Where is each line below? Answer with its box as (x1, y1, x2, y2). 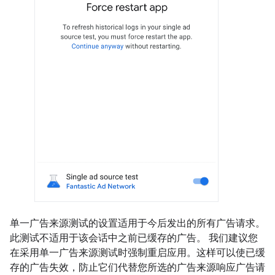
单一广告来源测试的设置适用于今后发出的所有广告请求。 (10, 217, 265, 230)
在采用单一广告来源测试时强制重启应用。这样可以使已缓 (10, 247, 265, 259)
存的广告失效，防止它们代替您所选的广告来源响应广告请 (10, 261, 265, 274)
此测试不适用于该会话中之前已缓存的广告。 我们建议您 (10, 232, 258, 244)
